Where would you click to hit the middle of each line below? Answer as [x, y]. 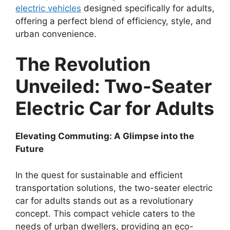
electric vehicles [48, 8]
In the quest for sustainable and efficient [99, 175]
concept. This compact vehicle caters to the [105, 213]
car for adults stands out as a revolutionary [104, 200]
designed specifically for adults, [148, 8]
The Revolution [83, 64]
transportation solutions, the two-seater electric [114, 188]
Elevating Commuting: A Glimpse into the [105, 136]
